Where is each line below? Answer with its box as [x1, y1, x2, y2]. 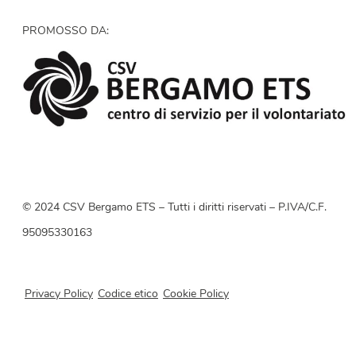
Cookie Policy [163, 288, 229, 301]
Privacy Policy [25, 288, 93, 301]
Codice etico [98, 288, 158, 301]
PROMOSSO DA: [22, 25, 109, 37]
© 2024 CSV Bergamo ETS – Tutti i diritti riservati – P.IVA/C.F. [22, 201, 327, 214]
